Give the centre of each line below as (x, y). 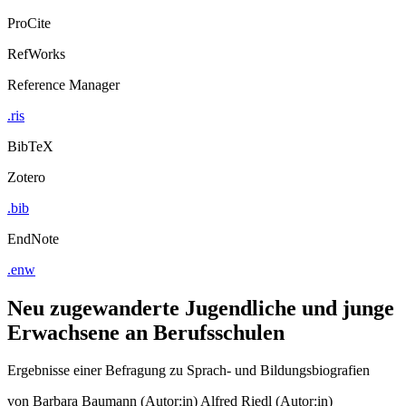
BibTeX (30, 146)
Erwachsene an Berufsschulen (146, 332)
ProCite (29, 23)
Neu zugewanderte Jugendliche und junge (201, 308)
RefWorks (36, 53)
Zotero (26, 177)
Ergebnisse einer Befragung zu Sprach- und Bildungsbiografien (188, 371)
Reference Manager (63, 84)
